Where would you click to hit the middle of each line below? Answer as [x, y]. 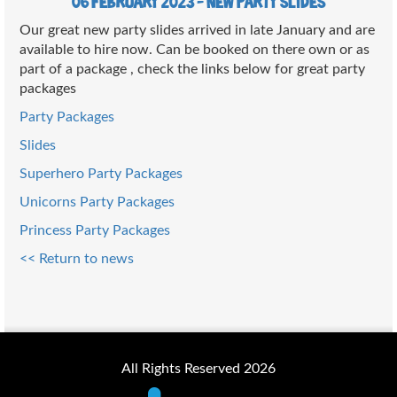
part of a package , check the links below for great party [193, 69]
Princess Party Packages [95, 230]
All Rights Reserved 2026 [198, 368]
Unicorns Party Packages [97, 202]
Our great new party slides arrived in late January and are [198, 30]
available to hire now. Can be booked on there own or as [195, 49]
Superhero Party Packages [101, 173]
